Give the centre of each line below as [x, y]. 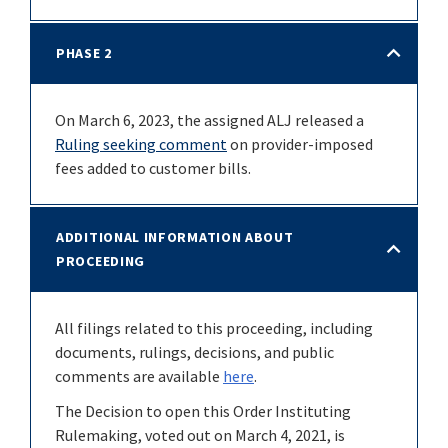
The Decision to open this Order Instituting [203, 410]
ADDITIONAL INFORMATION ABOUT [175, 237]
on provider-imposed [300, 144]
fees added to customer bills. [153, 168]
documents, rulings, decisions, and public [194, 352]
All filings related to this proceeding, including [214, 328]
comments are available [139, 376]
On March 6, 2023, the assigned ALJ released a [211, 120]
